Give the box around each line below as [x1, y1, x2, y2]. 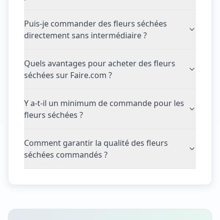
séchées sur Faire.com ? [24, 70, 112, 81]
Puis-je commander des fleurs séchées [24, 18, 167, 29]
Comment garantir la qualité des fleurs [24, 137, 168, 148]
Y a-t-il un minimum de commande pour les [24, 98, 184, 109]
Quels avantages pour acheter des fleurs [24, 58, 175, 69]
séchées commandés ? [24, 149, 108, 160]
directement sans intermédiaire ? [24, 30, 147, 41]
